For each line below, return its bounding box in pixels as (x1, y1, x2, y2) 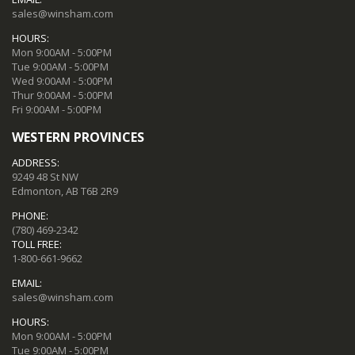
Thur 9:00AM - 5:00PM (12, 87, 113, 102)
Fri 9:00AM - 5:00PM (12, 101, 101, 116)
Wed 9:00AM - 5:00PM (12, 73, 113, 88)
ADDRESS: (12, 155, 59, 170)
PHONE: (12, 208, 48, 223)
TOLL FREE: (12, 236, 62, 251)
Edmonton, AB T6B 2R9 (12, 183, 118, 198)
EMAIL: (12, 275, 42, 290)
